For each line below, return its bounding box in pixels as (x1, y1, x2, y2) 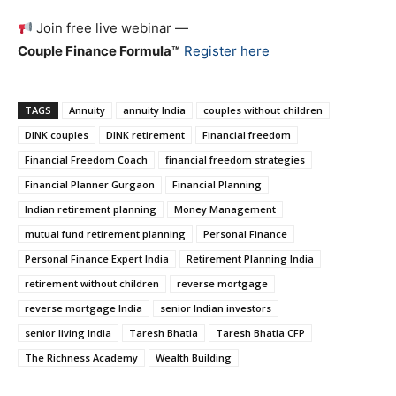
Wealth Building (156, 351, 232, 365)
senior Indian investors (160, 301, 271, 316)
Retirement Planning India (187, 252, 314, 266)
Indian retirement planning (25, 202, 156, 217)
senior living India (25, 326, 111, 340)
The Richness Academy (25, 351, 138, 365)
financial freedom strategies (165, 153, 305, 167)
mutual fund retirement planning (25, 227, 186, 241)
